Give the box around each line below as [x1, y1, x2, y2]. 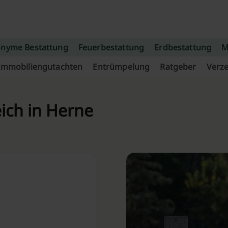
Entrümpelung [93, 61, 150, 72]
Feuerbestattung [78, 42, 145, 53]
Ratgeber [160, 61, 196, 72]
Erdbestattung [154, 42, 212, 53]
